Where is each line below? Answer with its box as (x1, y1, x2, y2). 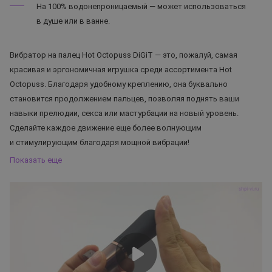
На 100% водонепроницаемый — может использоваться (36, 2, 246, 11)
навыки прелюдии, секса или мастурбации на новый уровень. (10, 109, 239, 118)
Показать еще (10, 155, 62, 165)
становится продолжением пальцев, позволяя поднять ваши (10, 94, 239, 103)
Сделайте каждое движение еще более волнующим (10, 123, 202, 132)
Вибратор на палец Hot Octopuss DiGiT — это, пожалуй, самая (10, 50, 237, 59)
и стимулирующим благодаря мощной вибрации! (10, 138, 189, 147)
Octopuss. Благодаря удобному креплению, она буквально (10, 80, 228, 89)
